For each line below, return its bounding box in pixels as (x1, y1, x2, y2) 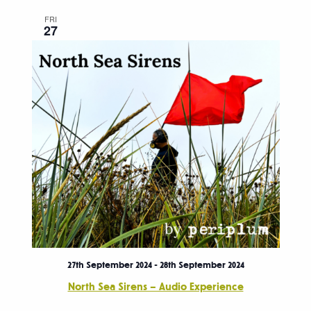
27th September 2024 (67, 260, 152, 271)
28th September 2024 (159, 260, 244, 271)
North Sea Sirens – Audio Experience (67, 281, 244, 293)
